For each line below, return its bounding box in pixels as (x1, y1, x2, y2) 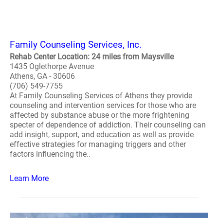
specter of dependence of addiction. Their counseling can (10, 120, 206, 129)
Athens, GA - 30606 (10, 72, 75, 81)
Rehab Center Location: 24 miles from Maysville (10, 52, 174, 61)
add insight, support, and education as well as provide (10, 130, 194, 139)
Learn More (10, 174, 49, 183)
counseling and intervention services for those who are (10, 101, 196, 110)
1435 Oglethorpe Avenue (10, 62, 94, 71)
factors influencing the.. (10, 149, 91, 159)
